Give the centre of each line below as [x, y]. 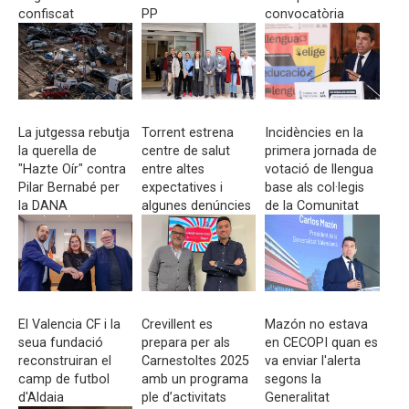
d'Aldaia [41, 398]
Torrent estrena [188, 133]
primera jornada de [321, 151]
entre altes [173, 169]
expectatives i [183, 188]
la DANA [43, 206]
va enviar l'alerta [313, 361]
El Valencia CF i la [69, 325]
